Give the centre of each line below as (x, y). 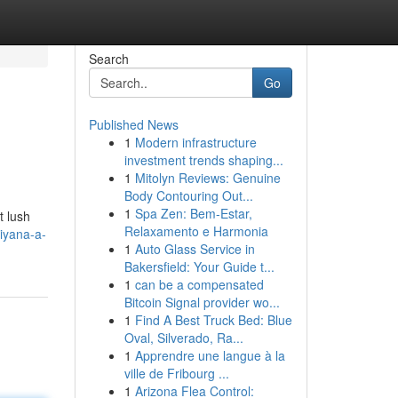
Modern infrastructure (195, 142)
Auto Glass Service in (195, 249)
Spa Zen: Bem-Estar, (193, 213)
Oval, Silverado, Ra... (183, 338)
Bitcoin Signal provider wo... (202, 302)
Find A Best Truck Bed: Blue (213, 320)
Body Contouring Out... (188, 195)
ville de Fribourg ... (176, 373)
